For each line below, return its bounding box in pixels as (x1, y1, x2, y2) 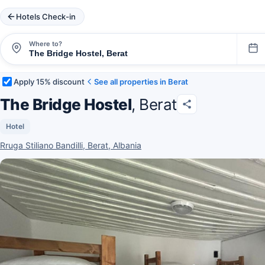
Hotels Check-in (16, 11, 76, 21)
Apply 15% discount (14, 76, 85, 86)
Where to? (29, 39, 62, 48)
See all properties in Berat (94, 76, 188, 86)
